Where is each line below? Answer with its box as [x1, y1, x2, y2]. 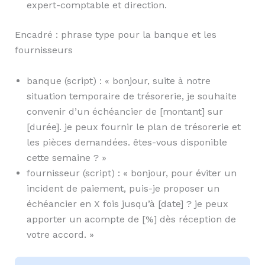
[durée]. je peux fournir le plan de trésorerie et [26, 121, 241, 132]
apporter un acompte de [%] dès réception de [26, 214, 236, 225]
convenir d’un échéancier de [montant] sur [26, 106, 223, 117]
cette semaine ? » [26, 152, 106, 163]
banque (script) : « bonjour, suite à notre [26, 75, 211, 86]
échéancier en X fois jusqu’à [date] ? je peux [26, 198, 228, 209]
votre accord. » [26, 229, 94, 240]
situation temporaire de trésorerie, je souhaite [26, 91, 237, 102]
